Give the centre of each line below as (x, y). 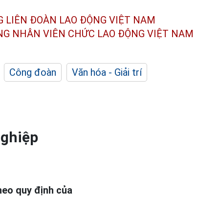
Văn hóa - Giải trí (107, 72)
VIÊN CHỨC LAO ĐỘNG (94, 33)
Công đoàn (33, 72)
